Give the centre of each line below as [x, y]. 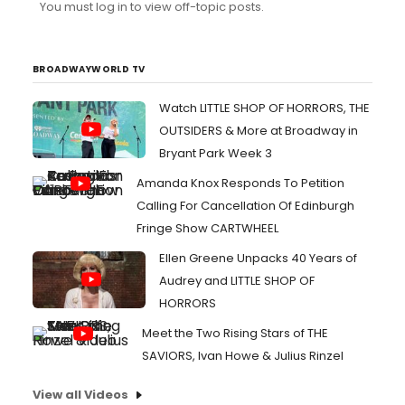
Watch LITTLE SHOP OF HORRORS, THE [264, 108]
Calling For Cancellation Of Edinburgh [245, 206]
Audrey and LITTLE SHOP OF [237, 281]
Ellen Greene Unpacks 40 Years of [258, 258]
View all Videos [80, 395]
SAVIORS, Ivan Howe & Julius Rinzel [243, 356]
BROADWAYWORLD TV [89, 69]
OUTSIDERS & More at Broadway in [259, 131]
